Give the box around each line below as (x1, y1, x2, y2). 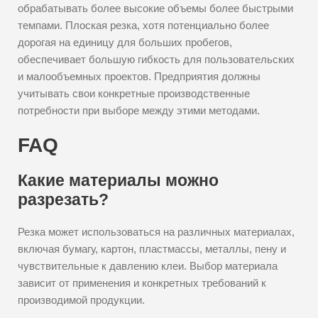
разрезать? (18, 190, 109, 209)
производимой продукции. (18, 294, 145, 306)
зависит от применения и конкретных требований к (18, 277, 266, 289)
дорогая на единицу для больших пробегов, (18, 36, 232, 48)
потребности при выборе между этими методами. (18, 104, 260, 116)
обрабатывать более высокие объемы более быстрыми (18, 2, 293, 14)
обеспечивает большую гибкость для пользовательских (18, 53, 295, 65)
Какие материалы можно (18, 171, 219, 190)
